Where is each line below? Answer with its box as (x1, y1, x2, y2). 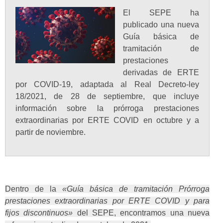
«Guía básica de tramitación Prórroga (62, 185, 210, 194)
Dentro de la (5, 185, 62, 194)
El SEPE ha (123, 8, 199, 17)
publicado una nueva (123, 20, 199, 29)
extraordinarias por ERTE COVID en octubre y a (15, 116, 199, 125)
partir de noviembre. (15, 128, 86, 137)
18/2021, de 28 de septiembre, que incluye (15, 92, 199, 101)
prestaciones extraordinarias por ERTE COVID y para (5, 197, 210, 206)
